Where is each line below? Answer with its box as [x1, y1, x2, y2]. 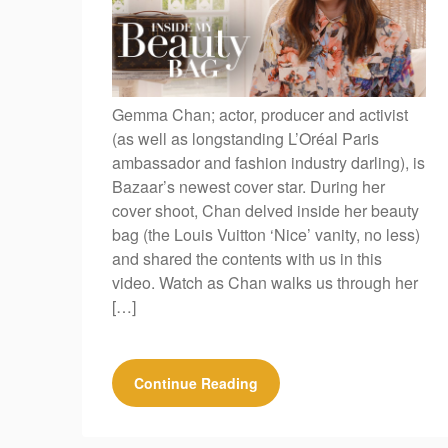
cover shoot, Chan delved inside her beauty [112, 199, 419, 223]
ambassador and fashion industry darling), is [112, 151, 425, 175]
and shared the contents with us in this [112, 247, 382, 271]
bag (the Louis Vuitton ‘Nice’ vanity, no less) [112, 223, 420, 247]
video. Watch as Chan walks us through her [112, 271, 418, 295]
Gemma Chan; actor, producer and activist [112, 103, 408, 127]
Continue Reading [134, 373, 258, 394]
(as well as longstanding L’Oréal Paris [112, 127, 379, 151]
